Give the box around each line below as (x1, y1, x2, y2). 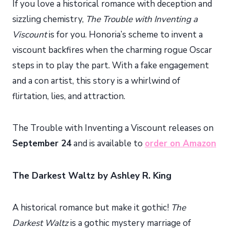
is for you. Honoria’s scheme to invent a (47, 29, 203, 41)
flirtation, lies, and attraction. (12, 90, 127, 103)
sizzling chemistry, (12, 13, 86, 26)
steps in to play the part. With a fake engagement (12, 60, 209, 72)
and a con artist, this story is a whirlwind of (12, 75, 180, 87)
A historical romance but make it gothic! (12, 202, 171, 214)
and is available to (71, 138, 145, 150)
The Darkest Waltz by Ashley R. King (12, 169, 171, 182)
